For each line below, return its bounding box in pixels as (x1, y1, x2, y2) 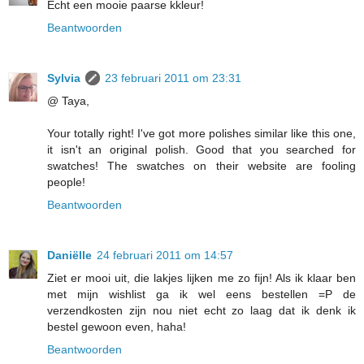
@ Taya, (47, 94, 89, 108)
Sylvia (47, 71, 80, 85)
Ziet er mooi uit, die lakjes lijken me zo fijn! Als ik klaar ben (47, 271, 356, 285)
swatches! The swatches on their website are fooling (47, 159, 356, 173)
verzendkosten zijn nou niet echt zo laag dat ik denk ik (47, 304, 356, 318)
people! (47, 175, 85, 189)
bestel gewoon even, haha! (47, 320, 186, 334)
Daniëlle (47, 249, 92, 262)
